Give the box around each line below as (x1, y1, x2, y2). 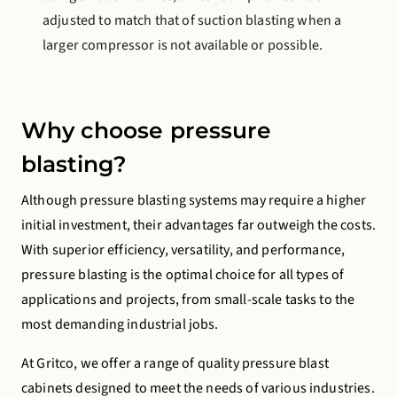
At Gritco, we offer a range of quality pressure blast (21, 354, 329, 373)
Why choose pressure (21, 117, 271, 144)
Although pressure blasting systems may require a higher (21, 191, 367, 210)
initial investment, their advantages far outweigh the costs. (21, 215, 376, 235)
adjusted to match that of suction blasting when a (43, 11, 342, 30)
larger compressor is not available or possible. (43, 35, 323, 55)
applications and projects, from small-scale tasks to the (21, 290, 355, 309)
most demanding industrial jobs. (21, 315, 219, 334)
